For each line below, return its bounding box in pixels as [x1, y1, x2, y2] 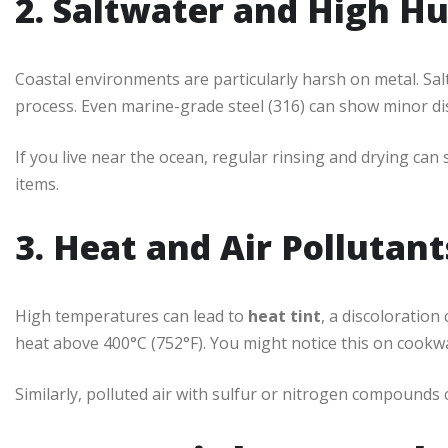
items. [15, 173, 59, 196]
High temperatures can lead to [15, 305, 248, 328]
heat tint [248, 305, 321, 328]
